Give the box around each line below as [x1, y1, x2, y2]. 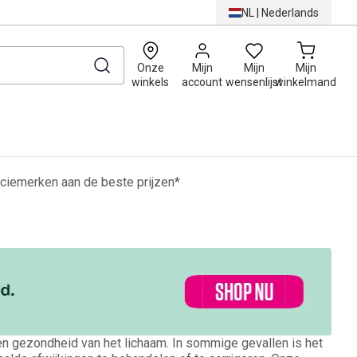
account [182, 76, 222, 88]
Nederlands [261, 6, 319, 19]
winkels [131, 76, 169, 88]
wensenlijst [226, 76, 282, 88]
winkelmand [275, 76, 336, 88]
